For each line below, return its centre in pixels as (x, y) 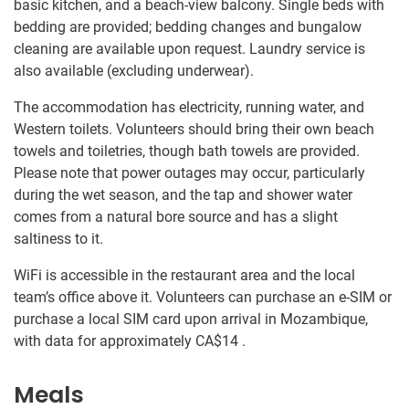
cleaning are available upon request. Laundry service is (189, 49)
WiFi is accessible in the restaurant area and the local (184, 276)
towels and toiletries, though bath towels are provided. (187, 152)
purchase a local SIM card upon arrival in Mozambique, (191, 320)
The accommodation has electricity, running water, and (189, 108)
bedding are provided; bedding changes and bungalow (188, 27)
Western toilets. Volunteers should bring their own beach (194, 130)
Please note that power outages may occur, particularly (189, 173)
